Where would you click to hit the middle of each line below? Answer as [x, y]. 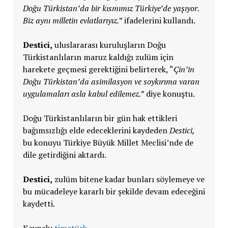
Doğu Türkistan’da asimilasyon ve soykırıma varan [111, 81]
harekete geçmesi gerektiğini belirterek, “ [98, 69]
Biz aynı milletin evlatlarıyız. [71, 20]
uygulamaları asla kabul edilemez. [82, 93]
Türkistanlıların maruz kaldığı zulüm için [98, 57]
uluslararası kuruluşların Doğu [109, 45]
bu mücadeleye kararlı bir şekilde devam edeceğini [114, 191]
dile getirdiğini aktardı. [64, 154]
